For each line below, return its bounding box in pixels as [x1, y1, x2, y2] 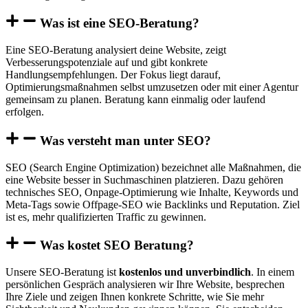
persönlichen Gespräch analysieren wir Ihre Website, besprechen [5, 278, 285, 291]
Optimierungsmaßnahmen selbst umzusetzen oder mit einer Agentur [5, 81, 298, 93]
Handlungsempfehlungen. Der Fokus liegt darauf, [5, 69, 221, 81]
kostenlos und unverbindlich [119, 266, 251, 278]
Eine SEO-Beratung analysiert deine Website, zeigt [5, 44, 226, 56]
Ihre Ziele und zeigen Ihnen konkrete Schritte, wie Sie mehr [5, 291, 264, 303]
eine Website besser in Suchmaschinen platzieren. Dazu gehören [5, 173, 283, 186]
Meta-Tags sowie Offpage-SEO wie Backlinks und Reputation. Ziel [5, 198, 300, 210]
